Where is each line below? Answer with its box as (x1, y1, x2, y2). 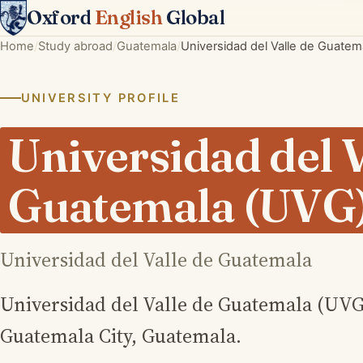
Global (162, 6, 225, 29)
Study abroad (38, 39, 113, 53)
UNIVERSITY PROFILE (20, 91, 180, 105)
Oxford (27, 6, 95, 29)
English (94, 6, 163, 29)
